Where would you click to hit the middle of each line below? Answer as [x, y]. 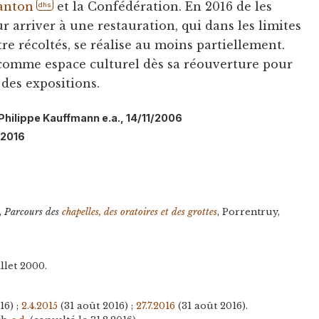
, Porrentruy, [249, 212]
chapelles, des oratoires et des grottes [140, 212]
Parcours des [33, 212]
